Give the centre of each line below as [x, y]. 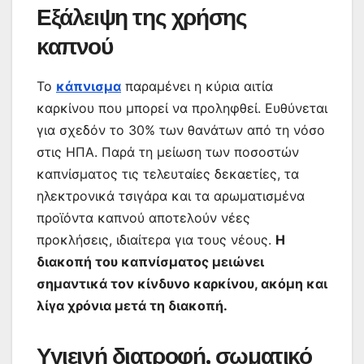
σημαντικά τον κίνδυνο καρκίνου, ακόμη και [182, 283]
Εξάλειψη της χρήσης [142, 17]
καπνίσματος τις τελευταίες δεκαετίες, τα [168, 173]
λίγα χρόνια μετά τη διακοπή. [132, 305]
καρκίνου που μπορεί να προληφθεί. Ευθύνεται [182, 108]
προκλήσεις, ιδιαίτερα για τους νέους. [156, 239]
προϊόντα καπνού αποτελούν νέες [143, 217]
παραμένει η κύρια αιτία [197, 86]
